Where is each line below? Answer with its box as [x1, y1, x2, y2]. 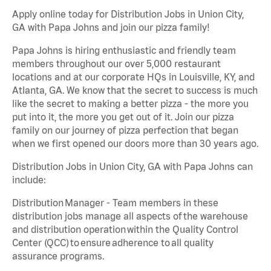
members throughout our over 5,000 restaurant [12, 58, 221, 70]
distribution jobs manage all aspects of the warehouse [12, 211, 248, 222]
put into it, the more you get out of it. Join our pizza [12, 111, 234, 123]
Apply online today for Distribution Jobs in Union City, [12, 8, 244, 20]
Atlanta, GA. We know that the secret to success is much [12, 85, 258, 96]
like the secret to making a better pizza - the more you [12, 98, 249, 109]
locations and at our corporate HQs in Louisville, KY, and [12, 71, 255, 83]
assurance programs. [12, 250, 104, 262]
